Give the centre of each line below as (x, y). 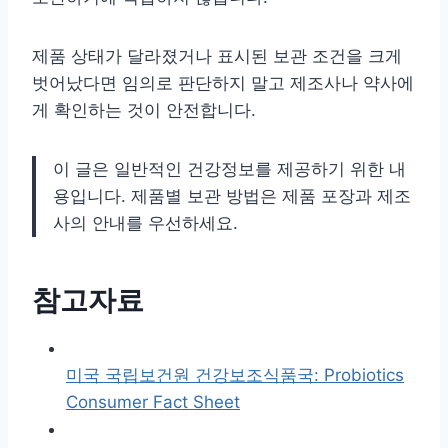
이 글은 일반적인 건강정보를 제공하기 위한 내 (229, 168)
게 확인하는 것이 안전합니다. (144, 109)
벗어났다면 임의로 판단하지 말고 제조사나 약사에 (223, 82)
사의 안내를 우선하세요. (145, 222)
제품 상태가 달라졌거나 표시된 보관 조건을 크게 (217, 55)
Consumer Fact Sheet (153, 401)
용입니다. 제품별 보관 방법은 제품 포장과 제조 (232, 195)
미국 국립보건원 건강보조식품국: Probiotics (235, 374)
